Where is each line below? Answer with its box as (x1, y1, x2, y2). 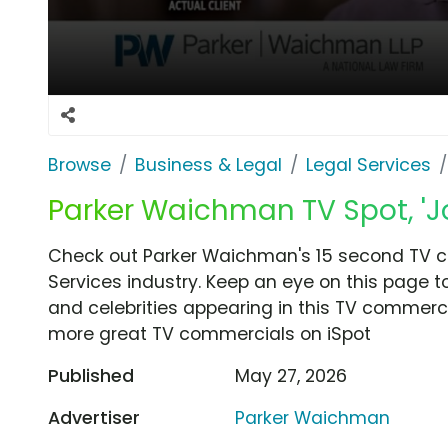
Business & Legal (135, 152, 282, 177)
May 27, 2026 (235, 363, 348, 388)
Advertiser (48, 405, 140, 430)
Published (48, 363, 134, 388)
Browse (48, 152, 111, 177)
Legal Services (306, 152, 431, 177)
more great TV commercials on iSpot (48, 321, 371, 346)
